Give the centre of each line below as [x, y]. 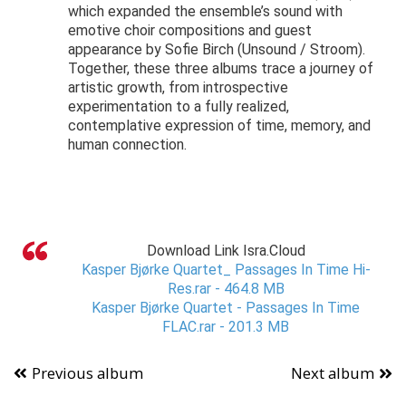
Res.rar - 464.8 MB [226, 289]
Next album [333, 373]
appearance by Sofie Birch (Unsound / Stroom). [217, 50]
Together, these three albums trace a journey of [221, 69]
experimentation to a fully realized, [179, 107]
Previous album [87, 373]
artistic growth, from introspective [178, 88]
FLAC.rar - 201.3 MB [226, 327]
